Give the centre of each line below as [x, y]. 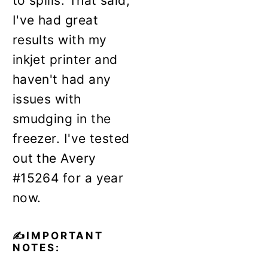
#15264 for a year [68, 178]
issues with [47, 99]
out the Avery [54, 158]
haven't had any [62, 79]
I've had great [55, 20]
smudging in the [62, 118]
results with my [60, 39]
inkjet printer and [65, 59]
